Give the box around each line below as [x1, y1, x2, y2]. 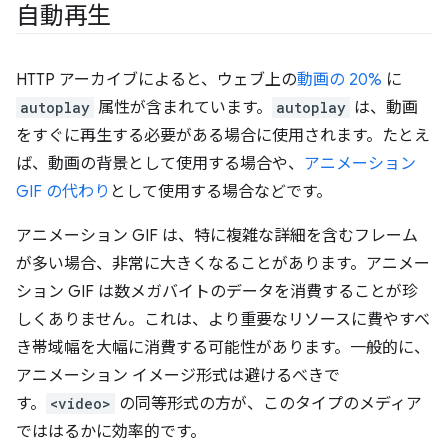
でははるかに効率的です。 [16, 422, 206, 442]
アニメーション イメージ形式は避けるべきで [16, 366, 340, 386]
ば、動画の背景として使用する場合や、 [16, 154, 304, 174]
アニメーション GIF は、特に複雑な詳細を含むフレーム [16, 226, 418, 246]
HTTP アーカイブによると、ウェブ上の [16, 70, 297, 90]
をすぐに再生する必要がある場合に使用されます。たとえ [16, 126, 430, 146]
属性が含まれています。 [94, 98, 272, 118]
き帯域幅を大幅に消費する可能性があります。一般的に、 [16, 338, 430, 358]
